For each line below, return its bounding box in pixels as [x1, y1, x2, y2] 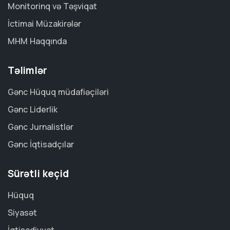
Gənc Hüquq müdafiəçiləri [8, 86, 109, 98]
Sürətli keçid [8, 167, 69, 181]
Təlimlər [8, 64, 47, 78]
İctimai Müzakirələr [8, 18, 81, 30]
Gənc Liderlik [8, 104, 57, 116]
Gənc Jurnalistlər [8, 121, 73, 133]
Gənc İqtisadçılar [8, 139, 74, 150]
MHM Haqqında [8, 35, 67, 47]
